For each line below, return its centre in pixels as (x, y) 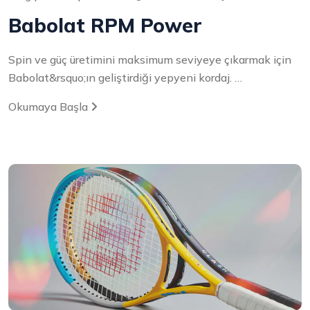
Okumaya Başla (49, 107)
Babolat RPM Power (105, 26)
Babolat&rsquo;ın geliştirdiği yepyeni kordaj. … (125, 78)
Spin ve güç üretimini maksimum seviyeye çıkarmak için (150, 60)
